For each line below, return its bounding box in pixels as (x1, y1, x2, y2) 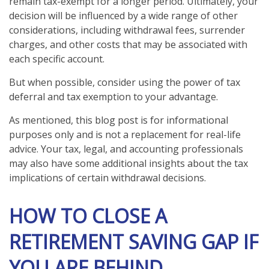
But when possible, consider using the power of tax (9, 75, 240, 89)
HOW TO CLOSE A (9, 202, 167, 229)
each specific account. (9, 52, 104, 65)
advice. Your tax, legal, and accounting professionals (9, 142, 243, 156)
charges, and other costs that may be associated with (9, 37, 247, 51)
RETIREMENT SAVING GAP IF (9, 228, 258, 255)
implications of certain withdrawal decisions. (9, 171, 206, 184)
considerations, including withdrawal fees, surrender (9, 23, 245, 37)
